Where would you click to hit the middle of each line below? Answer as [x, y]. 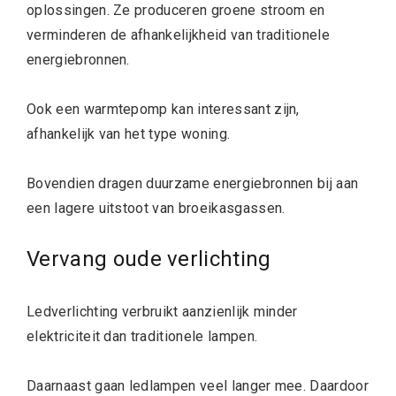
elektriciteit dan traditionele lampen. [142, 336]
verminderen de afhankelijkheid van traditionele [179, 34]
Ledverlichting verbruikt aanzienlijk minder [162, 311]
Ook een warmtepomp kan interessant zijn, [163, 109]
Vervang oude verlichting [149, 259]
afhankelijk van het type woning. [129, 133]
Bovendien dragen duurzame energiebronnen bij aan [193, 183]
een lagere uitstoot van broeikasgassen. [156, 208]
